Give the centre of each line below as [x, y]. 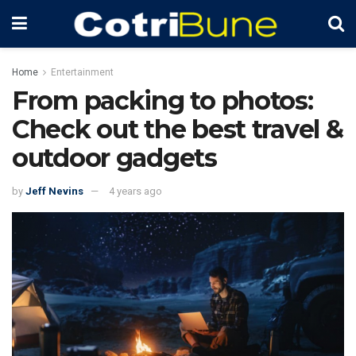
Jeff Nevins [54, 191]
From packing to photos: [163, 101]
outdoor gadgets [114, 158]
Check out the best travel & [178, 129]
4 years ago [135, 191]
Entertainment [82, 72]
